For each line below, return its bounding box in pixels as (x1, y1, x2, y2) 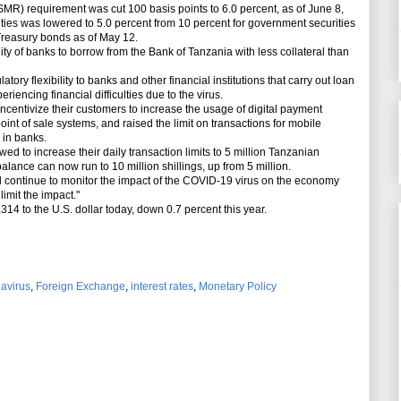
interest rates (131, 280, 193, 294)
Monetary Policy (199, 280, 277, 294)
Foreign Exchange (36, 280, 125, 294)
